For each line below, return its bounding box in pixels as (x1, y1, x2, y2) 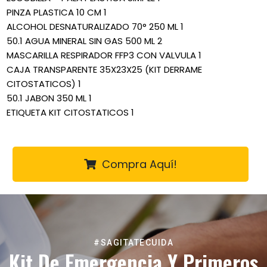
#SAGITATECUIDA (94, 238, 173, 248)
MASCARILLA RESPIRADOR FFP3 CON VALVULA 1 (7, 49, 201, 62)
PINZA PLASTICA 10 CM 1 (7, 6, 107, 19)
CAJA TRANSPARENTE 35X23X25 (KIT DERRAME (7, 63, 202, 76)
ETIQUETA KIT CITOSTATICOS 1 (7, 106, 134, 119)
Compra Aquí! (102, 157, 177, 172)
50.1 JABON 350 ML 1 (7, 92, 92, 105)
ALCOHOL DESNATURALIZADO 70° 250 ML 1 (7, 20, 184, 33)
